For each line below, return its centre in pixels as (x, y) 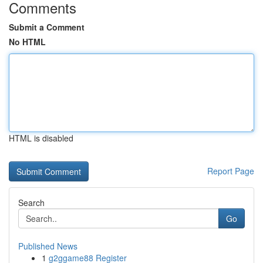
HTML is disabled (41, 138)
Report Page (231, 171)
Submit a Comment (47, 27)
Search (31, 203)
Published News (48, 246)
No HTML (27, 42)
